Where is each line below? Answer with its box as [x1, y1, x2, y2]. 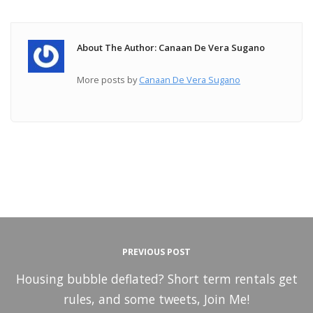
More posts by [77, 73, 140, 87]
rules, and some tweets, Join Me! [64, 290, 249, 307]
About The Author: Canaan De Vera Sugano [77, 41, 265, 54]
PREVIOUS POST [122, 245, 191, 258]
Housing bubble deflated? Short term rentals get [15, 270, 298, 287]
